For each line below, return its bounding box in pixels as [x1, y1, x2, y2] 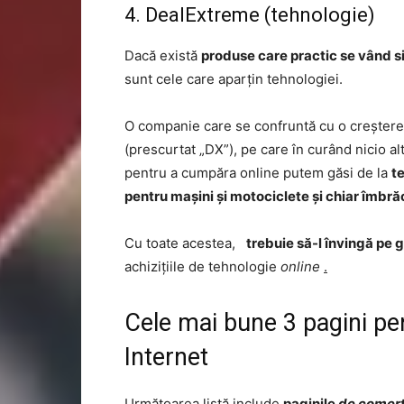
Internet [124, 343, 208, 372]
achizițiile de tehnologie [124, 258, 280, 275]
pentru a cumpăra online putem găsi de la [124, 164, 391, 181]
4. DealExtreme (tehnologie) [124, 4, 375, 26]
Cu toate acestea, [124, 234, 246, 252]
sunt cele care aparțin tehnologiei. [124, 70, 343, 87]
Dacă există [124, 47, 201, 64]
